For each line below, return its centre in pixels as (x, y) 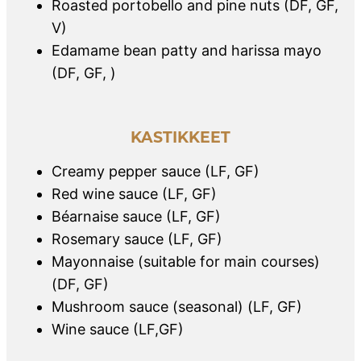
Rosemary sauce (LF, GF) (137, 239)
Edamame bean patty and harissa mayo (187, 50)
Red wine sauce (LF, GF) (134, 193)
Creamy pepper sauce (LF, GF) (156, 171)
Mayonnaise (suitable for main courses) (186, 261)
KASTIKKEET (180, 136)
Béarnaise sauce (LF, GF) (136, 216)
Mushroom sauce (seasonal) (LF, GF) (177, 306)
